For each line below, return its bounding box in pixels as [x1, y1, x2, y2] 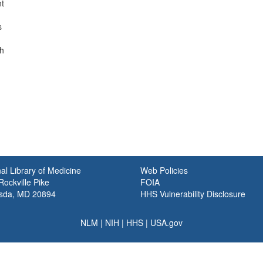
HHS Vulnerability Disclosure [140, 188, 245, 200]
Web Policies [140, 164, 188, 176]
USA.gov [150, 217, 183, 228]
